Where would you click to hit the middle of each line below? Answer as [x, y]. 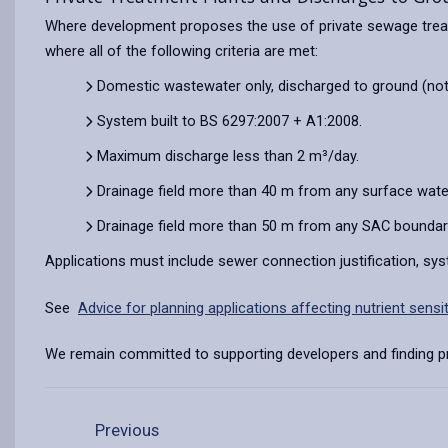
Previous [125, 430]
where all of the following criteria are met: [181, 51]
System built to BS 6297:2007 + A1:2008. [229, 121]
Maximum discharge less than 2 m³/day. [228, 156]
